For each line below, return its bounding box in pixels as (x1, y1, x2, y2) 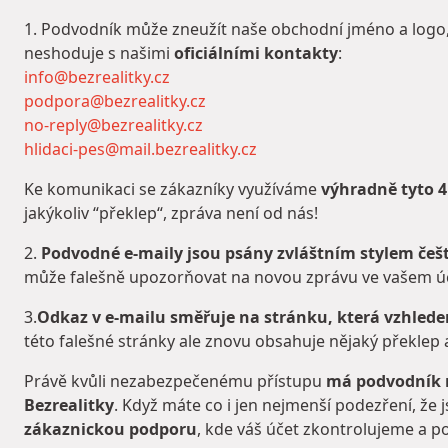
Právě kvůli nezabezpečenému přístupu (24, 370, 322, 393)
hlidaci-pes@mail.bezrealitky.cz (24, 138, 257, 161)
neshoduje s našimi (24, 42, 174, 65)
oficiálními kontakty (174, 42, 338, 65)
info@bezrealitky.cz (24, 66, 170, 89)
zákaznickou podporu (24, 418, 197, 441)
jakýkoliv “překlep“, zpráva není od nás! (24, 202, 318, 225)
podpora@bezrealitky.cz (24, 90, 206, 113)
